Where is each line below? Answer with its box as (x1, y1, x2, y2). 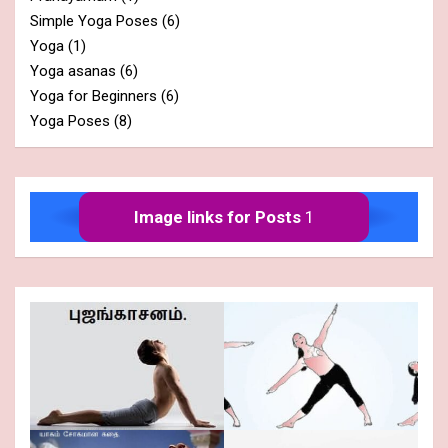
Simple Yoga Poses (30, 12, 158, 31)
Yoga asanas (30, 62, 116, 81)
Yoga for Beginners (30, 87, 157, 106)
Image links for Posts (134, 206, 301, 227)
